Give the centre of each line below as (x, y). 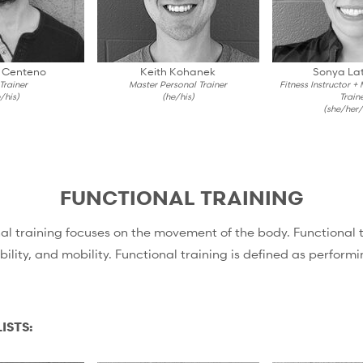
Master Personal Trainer (178, 84)
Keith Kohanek (178, 72)
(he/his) (178, 96)
